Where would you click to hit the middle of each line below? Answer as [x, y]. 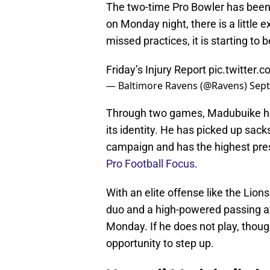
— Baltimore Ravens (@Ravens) [178, 86]
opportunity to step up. [160, 243]
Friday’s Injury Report [157, 70]
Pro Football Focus [150, 164]
